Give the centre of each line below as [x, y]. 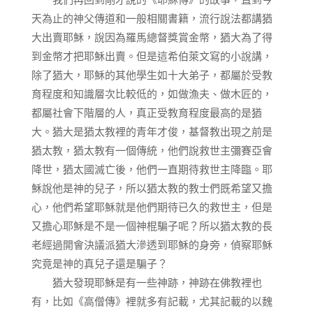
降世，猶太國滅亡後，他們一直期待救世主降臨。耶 [152, 169]
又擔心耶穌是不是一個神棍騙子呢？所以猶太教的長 [152, 226]
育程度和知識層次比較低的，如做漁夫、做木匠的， [152, 94]
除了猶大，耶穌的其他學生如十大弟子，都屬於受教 [152, 75]
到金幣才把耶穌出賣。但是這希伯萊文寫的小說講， [152, 56]
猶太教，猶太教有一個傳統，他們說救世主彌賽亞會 [152, 150]
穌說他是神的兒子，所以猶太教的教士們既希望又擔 [152, 188]
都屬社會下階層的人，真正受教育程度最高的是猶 [146, 112]
